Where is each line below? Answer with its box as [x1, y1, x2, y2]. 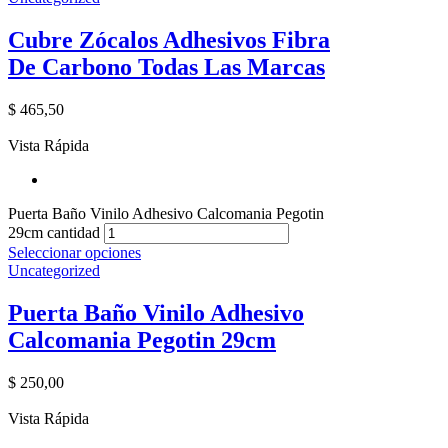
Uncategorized [8, 261, 100, 279]
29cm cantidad [8, 223, 100, 241]
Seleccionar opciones [8, 243, 141, 261]
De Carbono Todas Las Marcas [8, 54, 325, 81]
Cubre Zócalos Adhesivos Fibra [8, 27, 330, 54]
